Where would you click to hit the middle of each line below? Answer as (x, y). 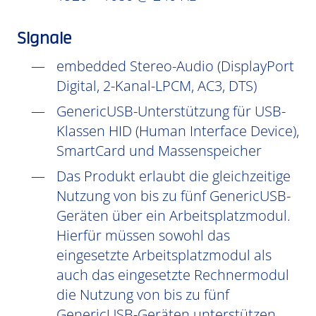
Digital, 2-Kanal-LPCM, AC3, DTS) (157, 86)
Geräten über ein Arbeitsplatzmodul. (174, 215)
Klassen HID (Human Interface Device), (178, 131)
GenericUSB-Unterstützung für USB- (171, 111)
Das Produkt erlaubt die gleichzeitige (174, 176)
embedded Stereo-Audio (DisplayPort (175, 66)
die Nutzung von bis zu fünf (143, 294)
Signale (44, 39)
